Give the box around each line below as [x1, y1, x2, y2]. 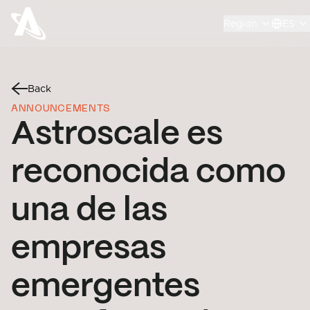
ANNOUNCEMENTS [11, 104, 111, 113]
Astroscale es [11, 119, 223, 151]
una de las [11, 195, 167, 227]
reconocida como [11, 157, 286, 189]
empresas [11, 233, 166, 265]
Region [224, 17, 257, 29]
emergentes [11, 271, 200, 303]
